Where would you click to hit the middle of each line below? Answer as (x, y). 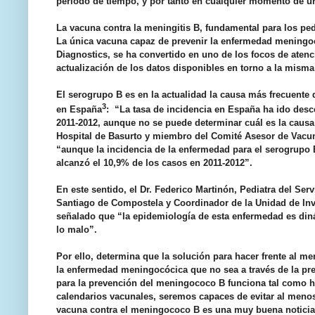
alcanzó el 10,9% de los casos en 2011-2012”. (154, 163)
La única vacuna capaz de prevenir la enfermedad (166, 41)
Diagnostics (82, 55)
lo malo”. (77, 230)
